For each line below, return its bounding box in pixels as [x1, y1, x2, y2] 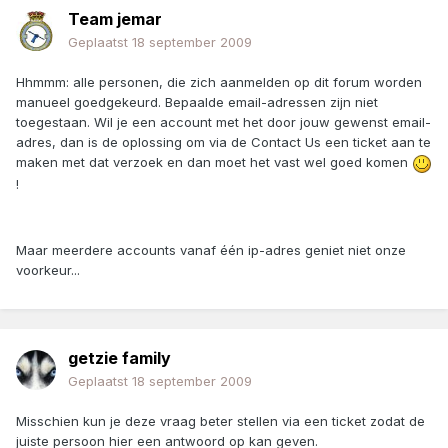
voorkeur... [16, 261, 80, 278]
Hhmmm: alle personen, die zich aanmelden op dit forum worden [16, 74, 422, 91]
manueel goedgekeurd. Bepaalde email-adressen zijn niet [16, 94, 378, 111]
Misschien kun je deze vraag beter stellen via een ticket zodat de [16, 413, 425, 430]
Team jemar [68, 9, 162, 30]
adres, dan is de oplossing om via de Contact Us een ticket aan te [16, 134, 431, 151]
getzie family [68, 348, 171, 369]
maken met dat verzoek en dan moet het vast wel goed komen [16, 154, 412, 171]
